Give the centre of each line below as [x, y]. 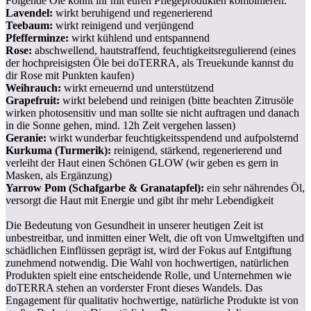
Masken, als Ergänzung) [59, 175]
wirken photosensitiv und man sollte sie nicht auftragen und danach [152, 112]
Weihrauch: [33, 87]
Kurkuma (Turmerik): [58, 150]
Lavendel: [29, 12]
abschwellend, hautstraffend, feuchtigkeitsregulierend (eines [164, 50]
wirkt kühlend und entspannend [139, 37]
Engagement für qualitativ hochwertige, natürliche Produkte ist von [152, 300]
